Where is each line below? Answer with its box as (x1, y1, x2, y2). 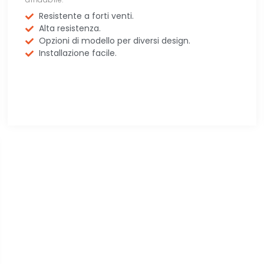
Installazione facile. (38, 47, 117, 60)
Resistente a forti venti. (38, 10, 134, 22)
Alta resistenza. (38, 22, 101, 35)
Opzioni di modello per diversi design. (38, 35, 190, 47)
